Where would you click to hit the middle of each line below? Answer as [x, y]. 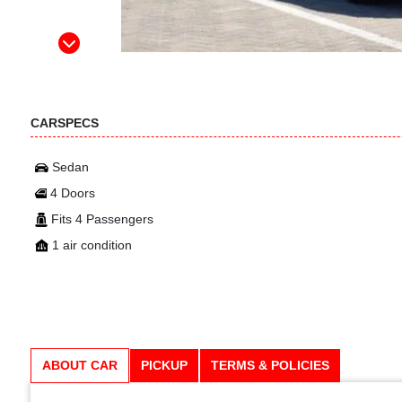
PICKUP [164, 365]
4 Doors [73, 193]
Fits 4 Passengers [102, 219]
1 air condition [92, 245]
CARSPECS [65, 123]
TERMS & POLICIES [270, 365]
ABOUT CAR [80, 365]
